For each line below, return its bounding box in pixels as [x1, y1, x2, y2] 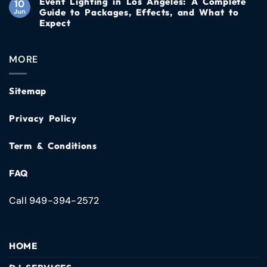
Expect [39, 17, 71, 29]
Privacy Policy [9, 113, 77, 125]
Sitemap [9, 85, 46, 97]
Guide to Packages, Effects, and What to [39, 6, 239, 18]
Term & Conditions [9, 140, 97, 152]
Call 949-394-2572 [9, 194, 100, 207]
